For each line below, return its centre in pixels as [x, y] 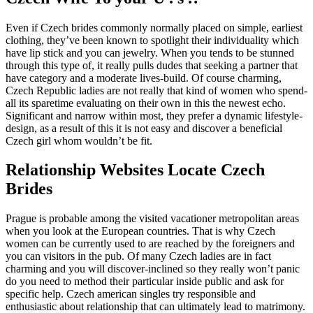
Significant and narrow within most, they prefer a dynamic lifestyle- [154, 115]
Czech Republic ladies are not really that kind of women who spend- [156, 90]
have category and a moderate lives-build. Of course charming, [144, 78]
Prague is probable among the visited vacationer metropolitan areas [152, 219]
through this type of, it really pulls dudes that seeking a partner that [152, 65]
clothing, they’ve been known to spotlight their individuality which [152, 40]
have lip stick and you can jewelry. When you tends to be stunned [150, 52]
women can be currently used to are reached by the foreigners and [150, 244]
